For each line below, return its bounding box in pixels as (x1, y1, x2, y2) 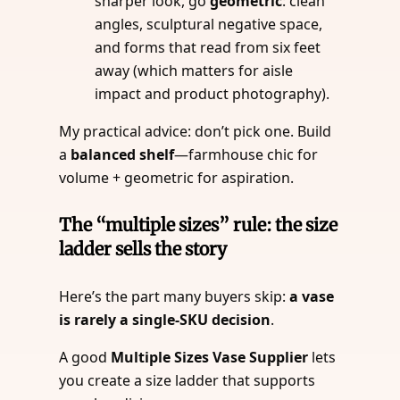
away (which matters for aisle (95, 60, 294, 80)
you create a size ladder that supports (59, 370, 316, 390)
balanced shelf (71, 144, 175, 164)
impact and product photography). (95, 83, 330, 104)
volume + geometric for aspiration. (59, 167, 295, 187)
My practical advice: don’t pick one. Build (59, 121, 332, 141)
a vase (289, 286, 335, 306)
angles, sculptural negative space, (95, 13, 323, 34)
